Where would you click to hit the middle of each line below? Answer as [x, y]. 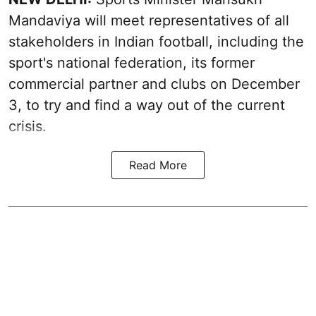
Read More [158, 165]
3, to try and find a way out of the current [147, 105]
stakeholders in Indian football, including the [156, 41]
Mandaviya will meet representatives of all [149, 20]
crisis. [28, 126]
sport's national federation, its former [132, 62]
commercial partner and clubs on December [154, 84]
